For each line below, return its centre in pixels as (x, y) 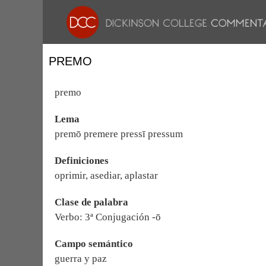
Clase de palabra (91, 202)
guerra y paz (81, 259)
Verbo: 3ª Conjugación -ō (108, 217)
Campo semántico (94, 244)
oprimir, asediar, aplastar (106, 175)
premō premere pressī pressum (119, 134)
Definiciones (82, 161)
